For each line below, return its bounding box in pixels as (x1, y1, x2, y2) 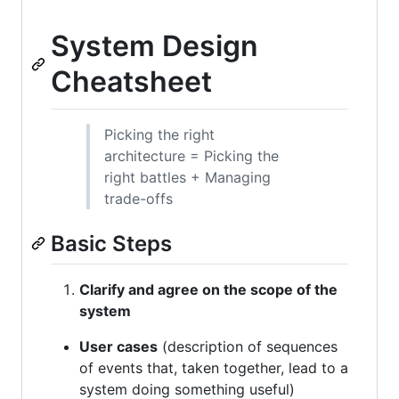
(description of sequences (158, 337, 338, 355)
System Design (51, 28, 258, 63)
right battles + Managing (104, 167, 271, 186)
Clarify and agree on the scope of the (79, 280, 338, 298)
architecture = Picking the (104, 146, 279, 165)
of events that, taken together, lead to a (79, 358, 348, 377)
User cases (79, 337, 158, 355)
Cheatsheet (51, 64, 212, 99)
